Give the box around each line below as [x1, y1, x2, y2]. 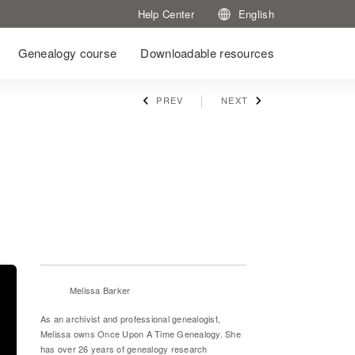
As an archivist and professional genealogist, [40, 312, 221, 325]
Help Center [137, 6, 194, 21]
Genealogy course [17, 44, 117, 62]
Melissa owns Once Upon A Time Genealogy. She [40, 327, 241, 340]
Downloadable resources [140, 44, 274, 62]
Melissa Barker [69, 283, 131, 296]
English [238, 6, 274, 21]
